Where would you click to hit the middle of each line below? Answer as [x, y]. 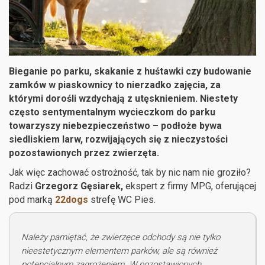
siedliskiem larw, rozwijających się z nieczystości [118, 139]
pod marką [32, 199]
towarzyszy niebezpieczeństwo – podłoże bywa [115, 125]
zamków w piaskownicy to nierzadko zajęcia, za [115, 85]
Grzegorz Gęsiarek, [80, 186]
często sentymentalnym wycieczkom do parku [112, 112]
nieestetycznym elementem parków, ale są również [119, 251]
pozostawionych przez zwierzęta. [84, 153]
